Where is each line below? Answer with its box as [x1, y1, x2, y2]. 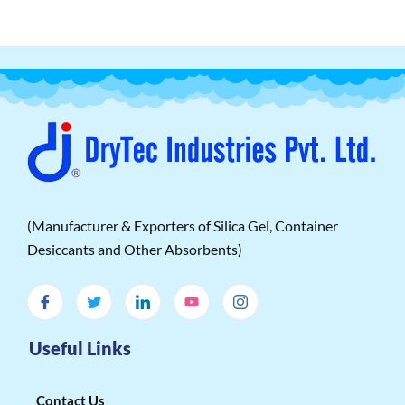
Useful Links [28, 336, 131, 359]
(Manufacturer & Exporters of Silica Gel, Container [27, 216, 338, 234]
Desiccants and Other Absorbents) [27, 240, 242, 258]
